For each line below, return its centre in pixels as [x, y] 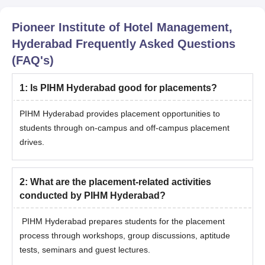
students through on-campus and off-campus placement [125, 127]
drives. [32, 142]
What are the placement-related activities [121, 182]
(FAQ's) [33, 60]
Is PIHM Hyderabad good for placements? [124, 88]
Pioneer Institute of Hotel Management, [122, 27]
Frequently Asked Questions [154, 43]
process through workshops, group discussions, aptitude [125, 235]
